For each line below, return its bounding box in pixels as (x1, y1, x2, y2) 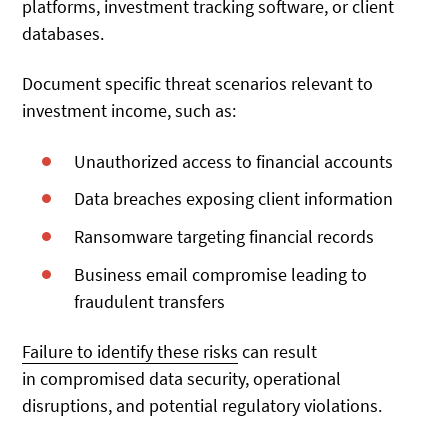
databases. (22, 21, 105, 45)
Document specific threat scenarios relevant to (22, 72, 374, 96)
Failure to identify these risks (22, 340, 239, 364)
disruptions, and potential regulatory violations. (22, 394, 383, 418)
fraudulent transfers (74, 290, 226, 314)
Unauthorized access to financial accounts (74, 149, 394, 173)
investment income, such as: (22, 99, 237, 123)
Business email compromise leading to (74, 263, 368, 287)
